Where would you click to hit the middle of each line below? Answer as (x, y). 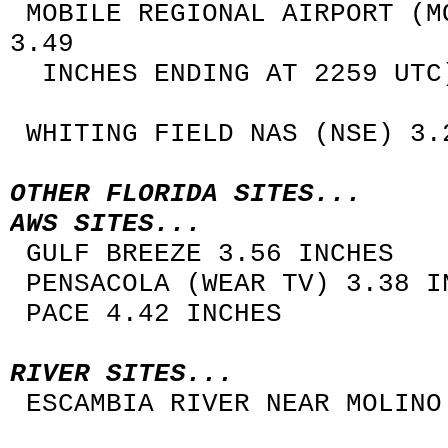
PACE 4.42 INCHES (146, 314)
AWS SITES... (106, 224)
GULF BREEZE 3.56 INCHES (202, 254)
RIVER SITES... (122, 374)
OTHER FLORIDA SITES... (186, 194)
